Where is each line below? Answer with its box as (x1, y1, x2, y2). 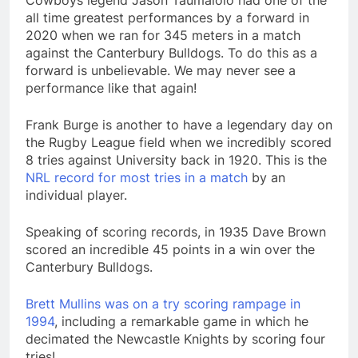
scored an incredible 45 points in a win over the (26, 241, 315, 258)
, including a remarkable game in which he (54, 313, 308, 330)
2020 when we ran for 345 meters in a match (26, 27, 300, 44)
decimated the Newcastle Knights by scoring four (26, 331, 325, 348)
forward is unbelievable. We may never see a (26, 62, 296, 79)
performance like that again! (26, 80, 197, 97)
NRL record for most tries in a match (26, 169, 248, 186)
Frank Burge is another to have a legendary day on (26, 117, 332, 133)
